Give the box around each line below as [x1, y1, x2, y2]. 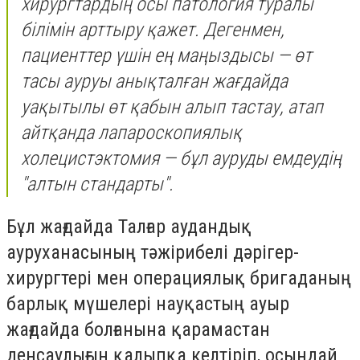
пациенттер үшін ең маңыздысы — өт [21, 43, 312, 67]
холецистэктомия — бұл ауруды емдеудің [21, 146, 342, 170]
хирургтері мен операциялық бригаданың [6, 267, 351, 290]
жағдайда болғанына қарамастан [6, 318, 270, 342]
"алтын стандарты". [21, 172, 174, 195]
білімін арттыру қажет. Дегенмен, [21, 18, 284, 41]
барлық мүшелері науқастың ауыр [6, 292, 289, 316]
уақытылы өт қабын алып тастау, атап [21, 95, 323, 118]
